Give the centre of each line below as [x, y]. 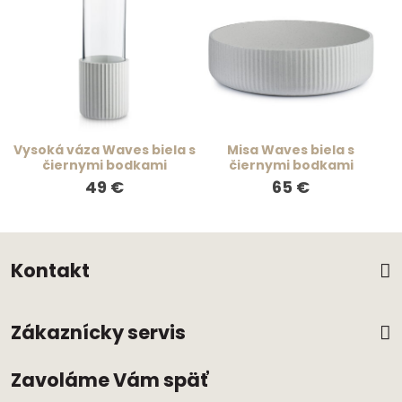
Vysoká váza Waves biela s [104, 149]
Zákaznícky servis [98, 333]
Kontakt [50, 271]
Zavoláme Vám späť [109, 380]
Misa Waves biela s [291, 149]
